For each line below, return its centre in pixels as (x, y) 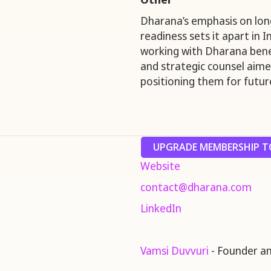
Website (160, 166)
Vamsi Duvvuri (175, 251)
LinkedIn (161, 208)
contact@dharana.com (196, 187)
